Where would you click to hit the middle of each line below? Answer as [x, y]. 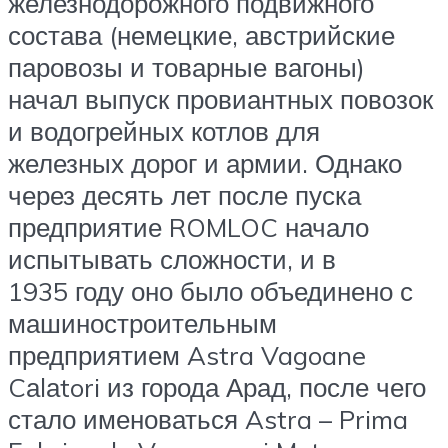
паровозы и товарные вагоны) [186, 67]
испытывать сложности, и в [172, 259]
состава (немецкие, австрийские [201, 35]
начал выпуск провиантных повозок [220, 99]
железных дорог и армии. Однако [205, 163]
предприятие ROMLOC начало [188, 227]
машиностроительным [142, 323]
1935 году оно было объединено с [210, 291]
